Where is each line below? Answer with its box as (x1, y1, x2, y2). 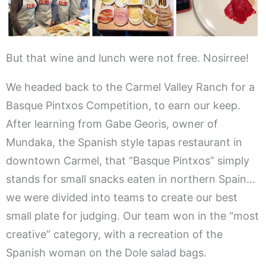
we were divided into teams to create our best (6, 191, 237, 204)
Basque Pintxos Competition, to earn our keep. (6, 99, 240, 112)
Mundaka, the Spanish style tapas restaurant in (6, 136, 242, 149)
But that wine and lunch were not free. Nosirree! (6, 52, 249, 65)
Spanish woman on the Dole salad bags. (6, 246, 210, 259)
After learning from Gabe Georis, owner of (6, 118, 218, 131)
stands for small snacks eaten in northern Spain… (6, 173, 255, 186)
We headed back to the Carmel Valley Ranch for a (6, 81, 255, 94)
